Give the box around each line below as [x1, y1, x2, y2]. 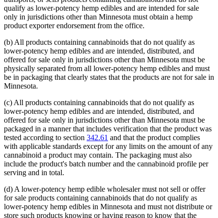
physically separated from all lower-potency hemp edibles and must [4, 64, 210, 73]
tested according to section [4, 133, 87, 142]
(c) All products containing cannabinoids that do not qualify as [4, 98, 194, 107]
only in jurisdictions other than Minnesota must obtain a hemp [4, 12, 193, 21]
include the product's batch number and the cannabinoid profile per [4, 159, 208, 168]
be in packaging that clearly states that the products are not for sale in [4, 73, 214, 81]
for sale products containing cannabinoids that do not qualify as [4, 193, 197, 202]
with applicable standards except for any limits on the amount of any [4, 142, 213, 150]
